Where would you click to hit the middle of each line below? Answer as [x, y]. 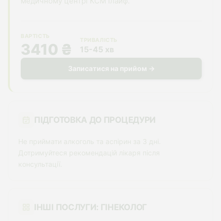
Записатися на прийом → [111, 68]
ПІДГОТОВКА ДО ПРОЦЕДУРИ [95, 120]
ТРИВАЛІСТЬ [99, 40]
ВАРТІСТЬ [35, 36]
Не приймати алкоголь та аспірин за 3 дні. [90, 141]
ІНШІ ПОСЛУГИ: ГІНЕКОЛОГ [91, 207]
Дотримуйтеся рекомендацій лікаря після [89, 153]
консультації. [40, 164]
